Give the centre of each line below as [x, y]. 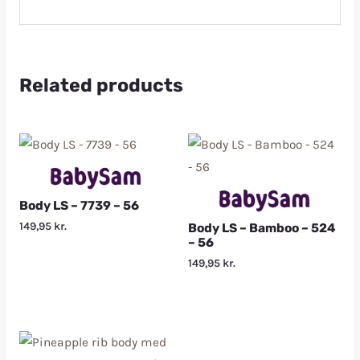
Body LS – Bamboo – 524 [262, 228]
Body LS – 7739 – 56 [79, 205]
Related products [101, 85]
